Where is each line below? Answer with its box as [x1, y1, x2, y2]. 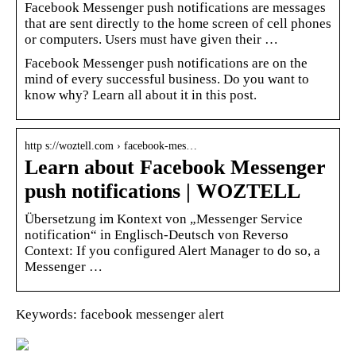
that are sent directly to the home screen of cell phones [25, 15, 331, 31]
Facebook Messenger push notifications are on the [25, 55, 308, 71]
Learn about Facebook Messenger [25, 155, 326, 179]
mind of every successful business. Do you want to [25, 71, 309, 87]
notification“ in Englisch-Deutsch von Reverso [25, 226, 288, 242]
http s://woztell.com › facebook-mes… [25, 139, 197, 152]
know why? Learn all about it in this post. [25, 87, 257, 103]
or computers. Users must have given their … [25, 31, 278, 47]
